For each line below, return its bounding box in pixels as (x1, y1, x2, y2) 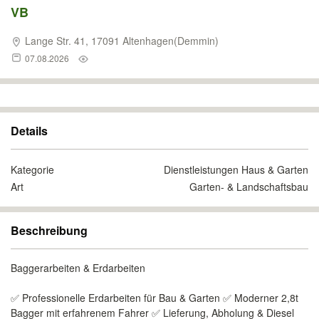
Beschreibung (11, 222, 88, 239)
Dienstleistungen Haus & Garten (164, 162, 308, 177)
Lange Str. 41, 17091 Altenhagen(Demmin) (22, 33, 219, 48)
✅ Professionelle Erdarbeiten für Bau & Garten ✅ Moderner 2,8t (11, 291, 298, 305)
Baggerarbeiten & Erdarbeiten (11, 261, 145, 275)
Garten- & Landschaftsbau (189, 179, 308, 194)
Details (11, 122, 48, 139)
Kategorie (11, 162, 54, 177)
